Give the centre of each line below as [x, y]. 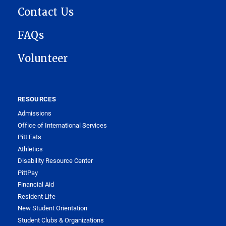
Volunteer [43, 59]
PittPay [28, 172]
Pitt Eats [30, 137]
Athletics [30, 149]
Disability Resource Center [55, 160]
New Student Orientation [52, 208]
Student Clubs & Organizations [61, 220]
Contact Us [46, 12]
